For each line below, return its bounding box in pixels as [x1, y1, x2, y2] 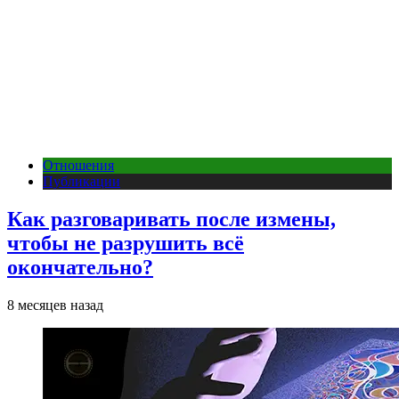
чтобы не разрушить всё [7, 231, 244, 255]
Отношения [43, 158, 114, 173]
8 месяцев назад [7, 297, 103, 313]
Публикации [43, 174, 120, 189]
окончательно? [7, 255, 153, 279]
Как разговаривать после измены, [7, 207, 336, 231]
